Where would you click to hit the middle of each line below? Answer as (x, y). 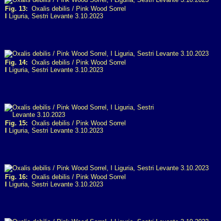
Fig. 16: (16, 177)
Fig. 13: (16, 9)
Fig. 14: (16, 62)
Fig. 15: (16, 123)
